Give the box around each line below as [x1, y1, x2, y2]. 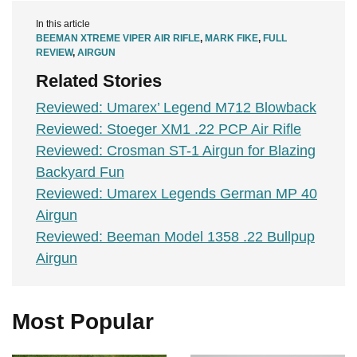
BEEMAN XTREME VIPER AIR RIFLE [36, 33, 200, 45]
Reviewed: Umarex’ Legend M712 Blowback [36, 100, 316, 116]
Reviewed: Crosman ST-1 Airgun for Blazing [36, 143, 316, 159]
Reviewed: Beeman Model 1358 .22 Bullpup [36, 229, 315, 245]
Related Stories [36, 71, 162, 92]
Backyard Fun [36, 164, 124, 181]
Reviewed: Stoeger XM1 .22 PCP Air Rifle [36, 121, 301, 138]
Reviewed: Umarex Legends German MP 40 [36, 186, 317, 202]
